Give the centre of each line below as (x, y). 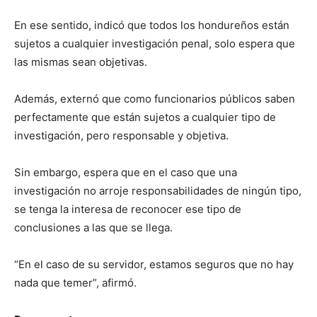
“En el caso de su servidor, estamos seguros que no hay (154, 265)
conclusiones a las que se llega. (93, 228)
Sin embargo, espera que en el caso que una (126, 173)
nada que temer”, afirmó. (75, 283)
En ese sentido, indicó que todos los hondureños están (152, 25)
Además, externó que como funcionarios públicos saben (155, 99)
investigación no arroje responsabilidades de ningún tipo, (158, 191)
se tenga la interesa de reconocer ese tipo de (128, 209)
